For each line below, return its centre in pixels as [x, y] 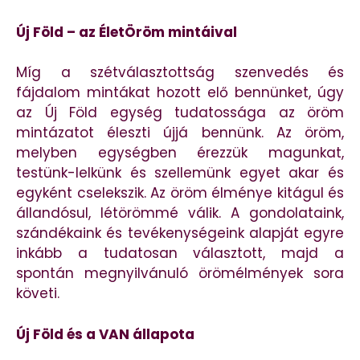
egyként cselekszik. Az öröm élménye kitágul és [180, 193]
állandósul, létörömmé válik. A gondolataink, [180, 213]
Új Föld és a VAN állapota [105, 334]
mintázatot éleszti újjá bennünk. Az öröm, [180, 133]
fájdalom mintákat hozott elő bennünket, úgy [180, 93]
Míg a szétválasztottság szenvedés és [180, 73]
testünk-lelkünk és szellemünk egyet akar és [180, 173]
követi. [38, 294]
